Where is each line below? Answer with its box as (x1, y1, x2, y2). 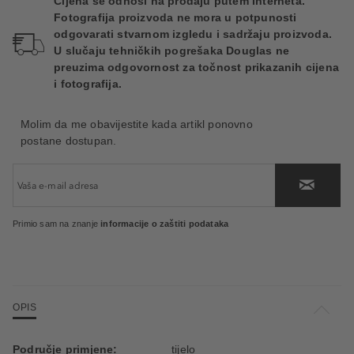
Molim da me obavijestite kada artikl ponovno (21, 118, 253, 130)
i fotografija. (54, 77, 122, 90)
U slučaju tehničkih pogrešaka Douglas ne (54, 44, 290, 57)
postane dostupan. (21, 134, 117, 147)
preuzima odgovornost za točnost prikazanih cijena (54, 61, 340, 73)
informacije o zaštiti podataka (100, 219, 229, 228)
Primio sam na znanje (13, 219, 101, 228)
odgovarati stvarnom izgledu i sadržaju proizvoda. (54, 28, 333, 40)
